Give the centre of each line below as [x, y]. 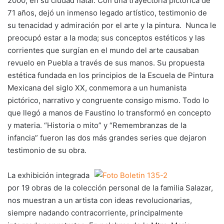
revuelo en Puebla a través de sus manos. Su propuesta [106, 63]
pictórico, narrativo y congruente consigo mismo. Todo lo [108, 100]
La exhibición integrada [48, 175]
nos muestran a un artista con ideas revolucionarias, [100, 200]
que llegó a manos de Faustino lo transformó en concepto [109, 113]
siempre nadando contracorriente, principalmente [95, 213]
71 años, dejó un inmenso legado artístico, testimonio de [107, 13]
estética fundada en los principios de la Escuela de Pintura [110, 75]
